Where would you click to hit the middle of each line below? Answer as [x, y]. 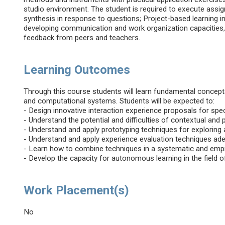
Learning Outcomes [77, 70]
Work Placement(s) [77, 191]
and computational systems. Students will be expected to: [119, 101]
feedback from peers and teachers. [82, 38]
